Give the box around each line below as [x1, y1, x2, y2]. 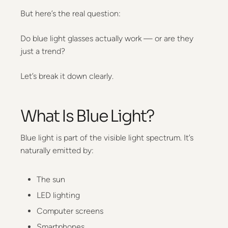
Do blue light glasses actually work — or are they [20, 34, 193, 43]
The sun [37, 175, 65, 184]
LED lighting [37, 190, 80, 200]
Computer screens [37, 206, 103, 216]
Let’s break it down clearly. [20, 71, 113, 81]
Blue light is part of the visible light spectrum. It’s [20, 133, 193, 142]
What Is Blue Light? [20, 106, 154, 126]
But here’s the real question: [20, 9, 121, 18]
